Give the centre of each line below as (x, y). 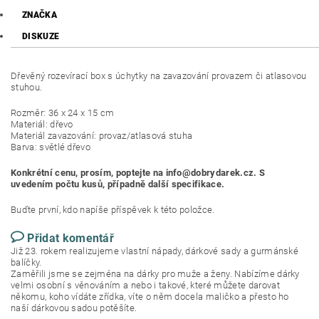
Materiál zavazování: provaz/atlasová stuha (102, 136)
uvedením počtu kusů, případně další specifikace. (118, 184)
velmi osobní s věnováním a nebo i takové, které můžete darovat (145, 286)
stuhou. (28, 88)
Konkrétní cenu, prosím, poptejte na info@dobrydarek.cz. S (138, 173)
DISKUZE (41, 37)
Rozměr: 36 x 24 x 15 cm (64, 113)
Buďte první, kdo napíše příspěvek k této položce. (113, 210)
